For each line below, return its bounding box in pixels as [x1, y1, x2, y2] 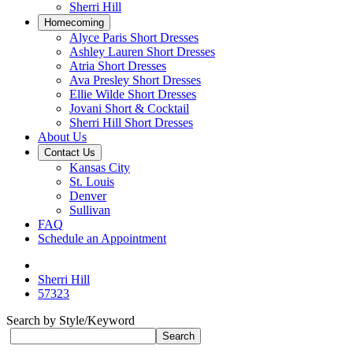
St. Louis [69, 175, 114, 188]
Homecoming [44, 17, 104, 28]
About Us [38, 130, 87, 143]
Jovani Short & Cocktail [69, 102, 189, 115]
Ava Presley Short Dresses [69, 73, 201, 87]
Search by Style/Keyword [6, 314, 135, 327]
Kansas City [69, 161, 130, 174]
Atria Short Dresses [69, 59, 166, 72]
